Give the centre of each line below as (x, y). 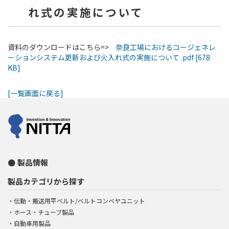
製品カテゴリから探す (46, 181)
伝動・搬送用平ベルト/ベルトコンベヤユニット (79, 201)
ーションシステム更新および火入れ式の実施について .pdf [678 (109, 57)
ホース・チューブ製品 (44, 212)
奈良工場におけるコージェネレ (166, 47)
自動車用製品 (32, 223)
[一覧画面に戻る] (36, 93)
